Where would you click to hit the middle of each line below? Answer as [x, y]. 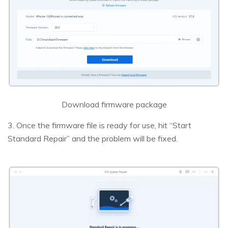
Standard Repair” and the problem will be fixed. [93, 139]
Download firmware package [114, 105]
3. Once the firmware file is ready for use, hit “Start [99, 125]
